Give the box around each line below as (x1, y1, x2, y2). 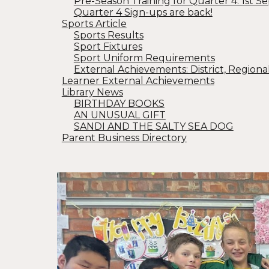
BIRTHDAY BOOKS (73, 98, 165, 109)
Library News (61, 86, 123, 98)
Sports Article (61, 18, 127, 29)
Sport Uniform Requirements (73, 52, 215, 64)
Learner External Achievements (61, 75, 214, 86)
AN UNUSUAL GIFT (73, 109, 166, 121)
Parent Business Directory (61, 132, 187, 144)
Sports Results (73, 29, 144, 41)
